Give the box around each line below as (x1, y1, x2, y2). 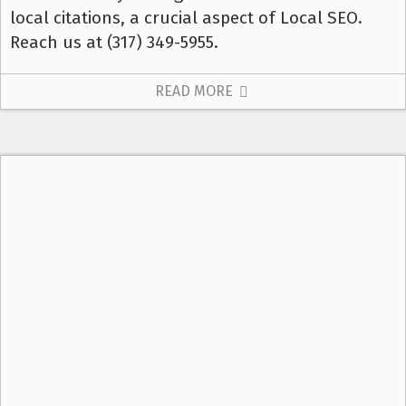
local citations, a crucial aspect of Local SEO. (10, 7, 362, 28)
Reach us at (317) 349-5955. (10, 32, 218, 53)
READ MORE (155, 82, 237, 100)
